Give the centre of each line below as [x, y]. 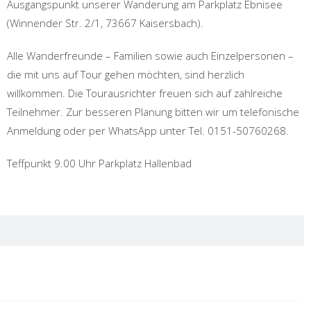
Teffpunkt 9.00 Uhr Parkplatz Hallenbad [99, 163]
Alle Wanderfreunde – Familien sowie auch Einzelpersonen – [150, 56]
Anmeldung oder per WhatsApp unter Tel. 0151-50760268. [148, 131]
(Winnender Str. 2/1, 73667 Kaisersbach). [105, 23]
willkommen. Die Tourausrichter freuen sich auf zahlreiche [145, 93]
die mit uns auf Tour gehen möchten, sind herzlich [126, 74]
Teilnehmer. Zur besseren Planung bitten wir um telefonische [153, 112]
